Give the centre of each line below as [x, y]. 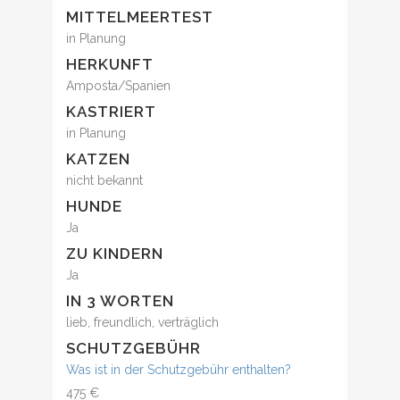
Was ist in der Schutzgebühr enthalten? [179, 370]
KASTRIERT [111, 112]
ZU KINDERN [115, 254]
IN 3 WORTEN [120, 301]
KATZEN [98, 159]
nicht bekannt [104, 181]
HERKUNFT [110, 65]
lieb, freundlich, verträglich [142, 323]
